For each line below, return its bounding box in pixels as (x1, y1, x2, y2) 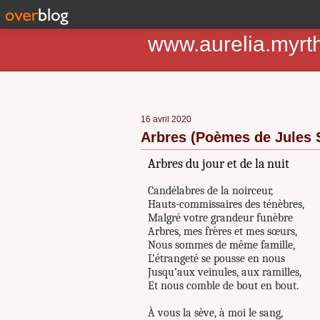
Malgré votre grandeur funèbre (148, 211, 293, 224)
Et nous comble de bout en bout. (148, 279, 299, 292)
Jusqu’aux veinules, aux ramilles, (148, 266, 301, 279)
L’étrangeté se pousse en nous (148, 252, 285, 265)
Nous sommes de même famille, (148, 239, 295, 251)
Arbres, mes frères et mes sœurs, (148, 225, 297, 238)
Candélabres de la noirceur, (148, 184, 273, 197)
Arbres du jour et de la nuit (148, 156, 289, 171)
